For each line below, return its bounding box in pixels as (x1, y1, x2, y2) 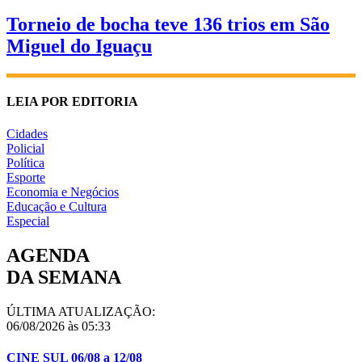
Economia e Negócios (6, 184, 119, 199)
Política (6, 155, 44, 170)
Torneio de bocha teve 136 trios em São (6, 14, 330, 36)
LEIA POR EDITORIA (6, 95, 138, 109)
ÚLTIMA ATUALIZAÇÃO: (6, 304, 155, 318)
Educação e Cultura (6, 199, 107, 213)
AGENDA (6, 244, 90, 266)
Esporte (6, 170, 45, 184)
